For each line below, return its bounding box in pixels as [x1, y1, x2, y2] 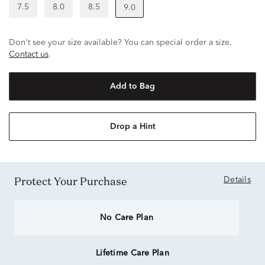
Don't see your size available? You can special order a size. [9, 38, 232, 47]
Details [224, 176, 251, 184]
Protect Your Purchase [21, 174, 127, 188]
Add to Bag [110, 82, 155, 91]
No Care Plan [99, 214, 154, 222]
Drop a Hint [109, 122, 156, 131]
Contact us [9, 50, 49, 59]
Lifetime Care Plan [95, 249, 170, 257]
